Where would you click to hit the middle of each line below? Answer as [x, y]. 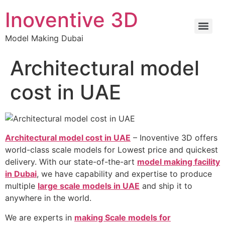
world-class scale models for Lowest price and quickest [111, 150]
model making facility [179, 162]
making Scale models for [123, 217]
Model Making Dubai [44, 38]
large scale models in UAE [89, 186]
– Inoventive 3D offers [174, 138]
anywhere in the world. [48, 198]
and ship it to [166, 186]
